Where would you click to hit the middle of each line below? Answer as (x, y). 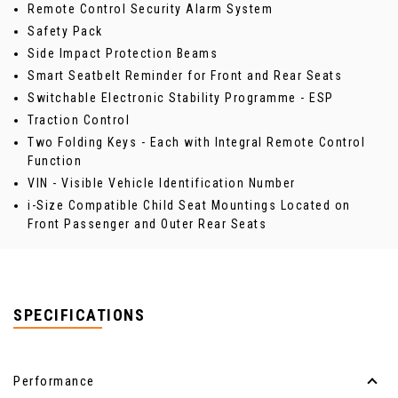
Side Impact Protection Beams (123, 54)
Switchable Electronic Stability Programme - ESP (181, 98)
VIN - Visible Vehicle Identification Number (162, 183)
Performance (54, 382)
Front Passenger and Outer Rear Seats (147, 224)
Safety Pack (65, 32)
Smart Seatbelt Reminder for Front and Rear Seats (185, 76)
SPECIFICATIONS (79, 315)
